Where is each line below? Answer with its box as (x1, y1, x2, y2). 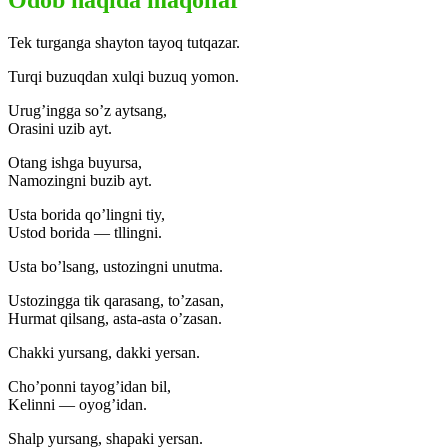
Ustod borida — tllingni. (8, 223, 162, 241)
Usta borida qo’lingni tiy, (8, 205, 165, 223)
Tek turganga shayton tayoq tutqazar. (8, 33, 240, 51)
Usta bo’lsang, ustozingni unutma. (8, 257, 223, 275)
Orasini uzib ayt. (8, 119, 112, 137)
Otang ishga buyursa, (8, 153, 142, 171)
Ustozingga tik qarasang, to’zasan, (8, 291, 224, 309)
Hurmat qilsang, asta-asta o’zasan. (8, 309, 222, 327)
